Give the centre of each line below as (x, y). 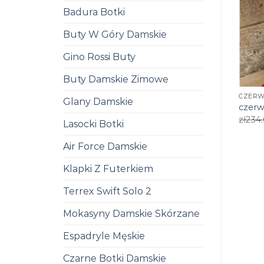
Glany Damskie (98, 101)
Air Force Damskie (105, 146)
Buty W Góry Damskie (115, 34)
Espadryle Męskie (104, 236)
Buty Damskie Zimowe (116, 79)
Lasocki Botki (93, 124)
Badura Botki (94, 12)
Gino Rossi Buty (99, 57)
